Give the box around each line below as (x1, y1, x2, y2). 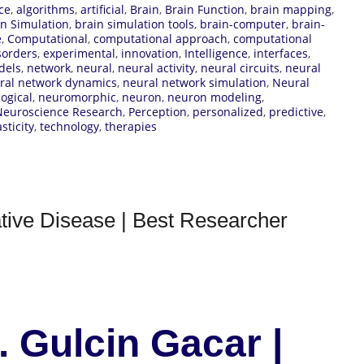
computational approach (93, 30, 227, 46)
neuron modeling (167, 89, 262, 105)
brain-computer (200, 15, 286, 32)
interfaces (253, 45, 308, 61)
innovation (121, 45, 179, 61)
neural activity (118, 59, 195, 76)
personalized (193, 103, 263, 119)
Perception (128, 103, 187, 119)
